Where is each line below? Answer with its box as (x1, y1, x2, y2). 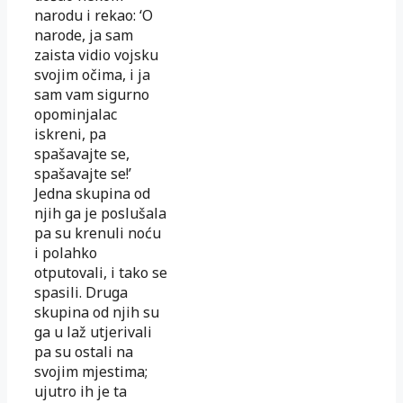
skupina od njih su (34, 301, 159, 322)
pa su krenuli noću (34, 222, 161, 243)
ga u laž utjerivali (34, 321, 152, 342)
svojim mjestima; (34, 361, 148, 381)
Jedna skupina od (34, 183, 150, 203)
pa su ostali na (34, 341, 133, 362)
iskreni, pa (34, 123, 106, 144)
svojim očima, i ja (34, 64, 150, 85)
